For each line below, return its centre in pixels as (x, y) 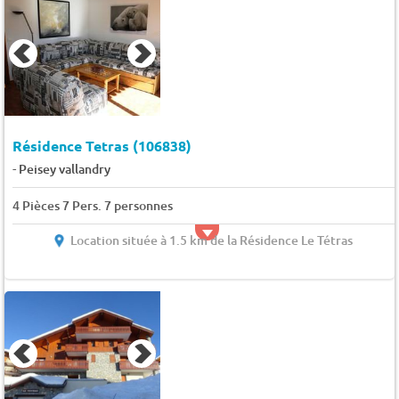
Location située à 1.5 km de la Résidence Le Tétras (212, 240)
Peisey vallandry (64, 169)
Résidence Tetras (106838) (102, 146)
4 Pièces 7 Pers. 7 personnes (92, 205)
